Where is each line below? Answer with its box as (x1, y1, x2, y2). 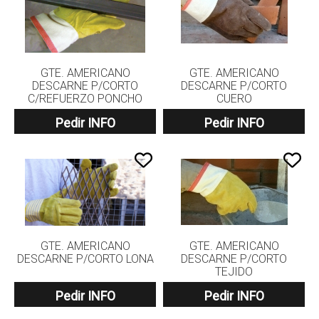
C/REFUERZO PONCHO (28, 92, 142, 105)
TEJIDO (215, 265, 253, 278)
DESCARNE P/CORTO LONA (16, 252, 154, 266)
